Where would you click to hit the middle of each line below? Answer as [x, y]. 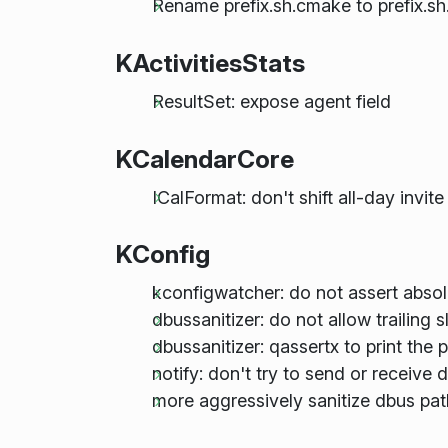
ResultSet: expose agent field [271, 102]
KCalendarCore [204, 158]
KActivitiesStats [210, 63]
